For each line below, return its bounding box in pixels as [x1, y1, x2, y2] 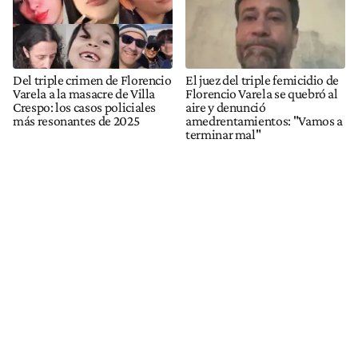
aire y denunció [185, 98, 266, 115]
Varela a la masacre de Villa [13, 85, 156, 101]
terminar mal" [185, 125, 261, 142]
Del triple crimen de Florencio [13, 71, 172, 88]
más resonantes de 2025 [13, 112, 140, 129]
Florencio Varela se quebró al [185, 85, 338, 101]
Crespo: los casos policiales [13, 98, 157, 115]
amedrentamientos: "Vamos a [185, 112, 343, 129]
